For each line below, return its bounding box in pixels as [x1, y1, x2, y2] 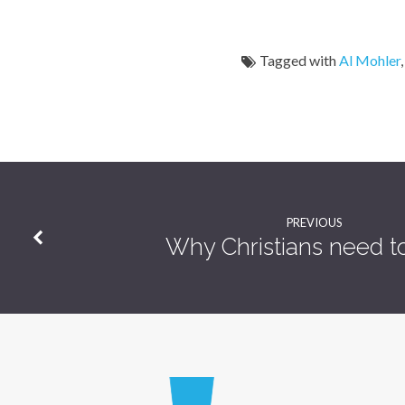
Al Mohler [339, 52, 400, 69]
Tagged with [257, 52, 339, 69]
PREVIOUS [287, 215, 342, 230]
